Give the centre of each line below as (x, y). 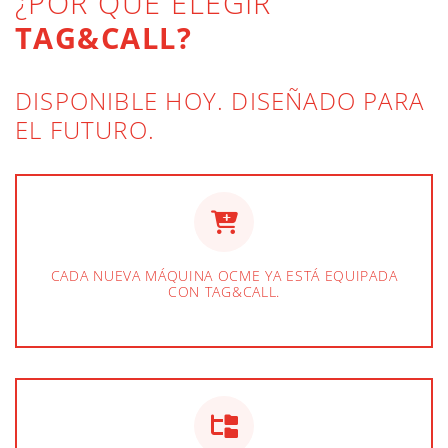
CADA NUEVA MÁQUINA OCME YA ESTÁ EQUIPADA (224, 276)
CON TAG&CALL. (224, 292)
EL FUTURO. (85, 130)
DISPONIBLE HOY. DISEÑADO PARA (220, 101)
